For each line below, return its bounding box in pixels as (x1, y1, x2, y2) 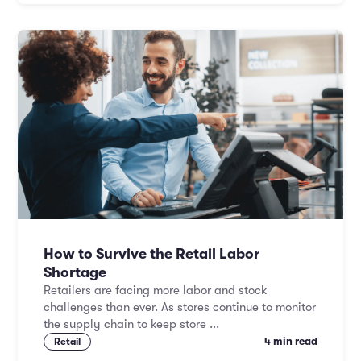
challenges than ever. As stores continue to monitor (44, 300, 316, 314)
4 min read (264, 335, 317, 347)
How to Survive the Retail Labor (44, 246, 259, 262)
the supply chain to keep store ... (44, 317, 219, 331)
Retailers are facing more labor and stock (44, 283, 268, 297)
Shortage (44, 264, 106, 280)
